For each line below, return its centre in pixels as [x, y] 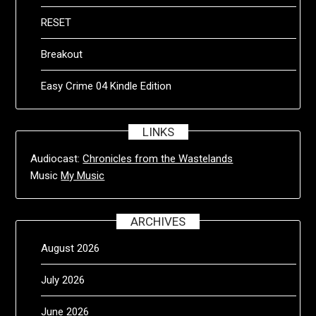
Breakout [62, 54]
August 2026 [71, 248]
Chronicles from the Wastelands [158, 158]
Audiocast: [57, 158]
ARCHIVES [158, 221]
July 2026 [63, 280]
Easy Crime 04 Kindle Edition [107, 86]
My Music [83, 175]
